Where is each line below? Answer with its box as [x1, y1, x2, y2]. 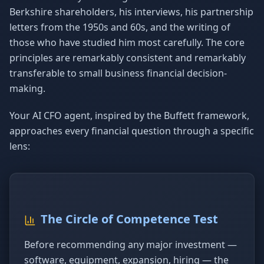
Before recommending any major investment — [24, 238, 237, 251]
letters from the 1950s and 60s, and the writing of [9, 21, 230, 34]
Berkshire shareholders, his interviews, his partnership [9, 5, 253, 18]
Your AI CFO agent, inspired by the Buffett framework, [9, 109, 249, 122]
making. [9, 82, 45, 95]
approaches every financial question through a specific [9, 124, 254, 137]
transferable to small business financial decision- [9, 67, 227, 80]
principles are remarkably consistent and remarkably [9, 51, 246, 64]
